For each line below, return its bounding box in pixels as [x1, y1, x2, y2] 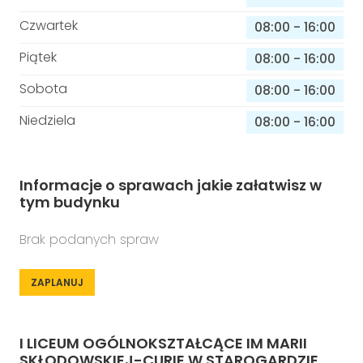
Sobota [19, 79, 67, 98]
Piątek [19, 48, 57, 66]
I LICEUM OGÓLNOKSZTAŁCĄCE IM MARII [19, 333, 307, 353]
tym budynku [19, 192, 120, 212]
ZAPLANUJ [31, 275, 83, 289]
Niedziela [19, 111, 75, 130]
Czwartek [19, 16, 78, 35]
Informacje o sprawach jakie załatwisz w [19, 175, 322, 195]
